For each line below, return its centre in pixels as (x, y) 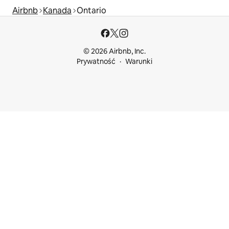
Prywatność (96, 61)
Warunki (139, 61)
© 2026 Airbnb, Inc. (114, 51)
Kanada (57, 10)
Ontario (91, 10)
